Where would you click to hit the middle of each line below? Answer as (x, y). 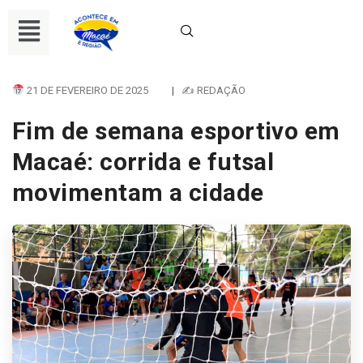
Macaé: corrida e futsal (143, 161)
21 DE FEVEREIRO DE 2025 (86, 90)
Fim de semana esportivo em (176, 130)
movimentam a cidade (138, 192)
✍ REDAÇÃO (213, 90)
